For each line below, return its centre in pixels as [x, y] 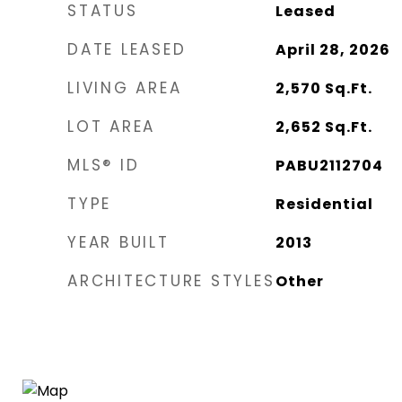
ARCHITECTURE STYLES [171, 280]
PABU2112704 [329, 165]
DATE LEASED [127, 49]
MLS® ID [104, 165]
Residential [324, 204]
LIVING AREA [125, 87]
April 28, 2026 [332, 49]
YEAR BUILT [118, 242]
